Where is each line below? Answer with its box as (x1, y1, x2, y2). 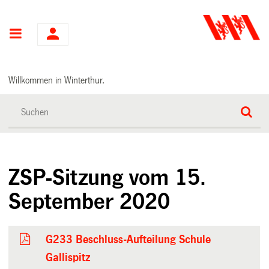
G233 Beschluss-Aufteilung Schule (46, 233, 211, 246)
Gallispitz (46, 251, 91, 264)
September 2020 (8, 189, 171, 214)
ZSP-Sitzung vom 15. (8, 165, 207, 190)
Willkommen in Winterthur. (8, 74, 105, 85)
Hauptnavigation (22, 28, 115, 41)
